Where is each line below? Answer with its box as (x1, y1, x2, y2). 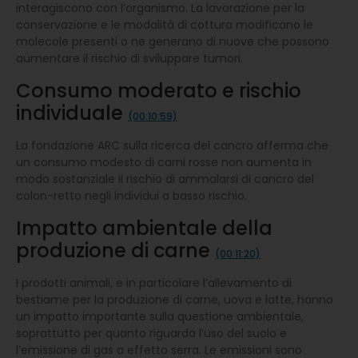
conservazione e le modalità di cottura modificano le (16, 16, 313, 33)
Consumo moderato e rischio (16, 77, 301, 104)
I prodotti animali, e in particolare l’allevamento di (16, 274, 292, 291)
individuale (16, 99, 128, 126)
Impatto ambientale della (16, 214, 272, 241)
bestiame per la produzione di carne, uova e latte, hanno (16, 291, 333, 308)
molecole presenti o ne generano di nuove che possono (16, 33, 329, 50)
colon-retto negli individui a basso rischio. (16, 187, 247, 204)
